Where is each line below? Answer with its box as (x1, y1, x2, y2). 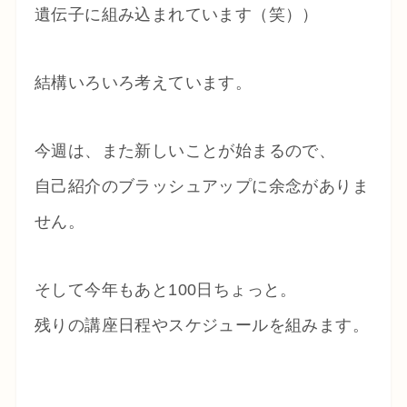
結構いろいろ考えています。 (34, 74, 253, 93)
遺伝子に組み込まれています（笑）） (34, 5, 319, 25)
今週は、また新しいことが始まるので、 (34, 141, 336, 160)
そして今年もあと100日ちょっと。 (34, 280, 297, 299)
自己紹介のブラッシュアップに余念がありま (34, 176, 369, 195)
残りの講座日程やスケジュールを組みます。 (34, 315, 369, 334)
